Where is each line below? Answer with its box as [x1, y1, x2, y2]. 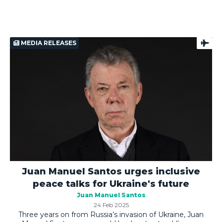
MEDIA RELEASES [19, 39, 76, 47]
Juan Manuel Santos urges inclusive [22, 166, 200, 177]
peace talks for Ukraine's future [33, 178, 189, 189]
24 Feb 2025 [93, 201, 129, 209]
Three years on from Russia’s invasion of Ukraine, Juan [18, 210, 204, 219]
